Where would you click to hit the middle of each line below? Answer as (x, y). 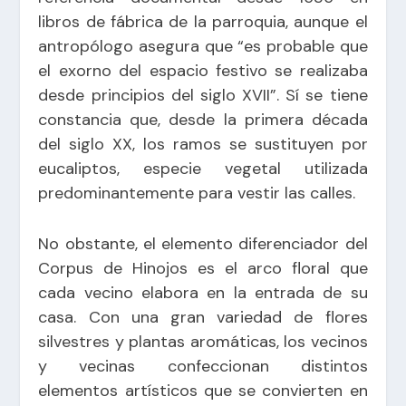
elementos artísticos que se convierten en (203, 390)
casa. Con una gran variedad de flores (203, 317)
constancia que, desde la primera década (203, 119)
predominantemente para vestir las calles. (197, 193)
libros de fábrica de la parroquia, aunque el (203, 21)
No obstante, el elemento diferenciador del (203, 243)
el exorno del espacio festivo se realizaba (203, 70)
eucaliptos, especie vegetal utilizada (203, 168)
